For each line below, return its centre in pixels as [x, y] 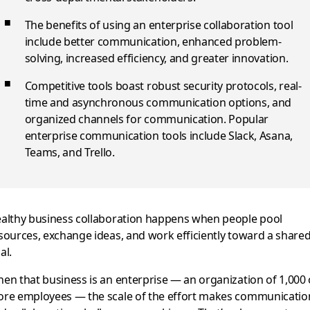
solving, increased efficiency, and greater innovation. [156, 58]
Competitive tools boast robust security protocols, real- [163, 86]
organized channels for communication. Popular [147, 119]
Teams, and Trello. [70, 152]
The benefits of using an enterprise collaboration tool [159, 25]
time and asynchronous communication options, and [158, 102]
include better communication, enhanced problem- [153, 42]
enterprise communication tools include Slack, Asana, [158, 136]
